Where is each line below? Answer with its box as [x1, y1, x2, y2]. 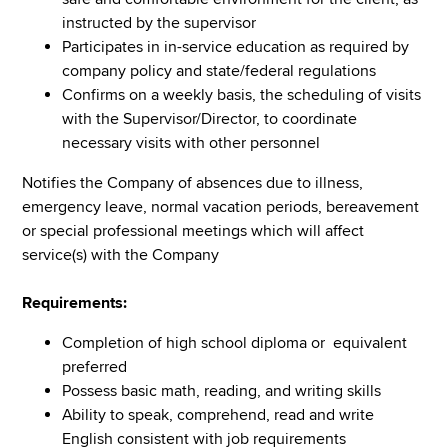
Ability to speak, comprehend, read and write [62, 404, 375, 425]
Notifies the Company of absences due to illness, [22, 172, 364, 193]
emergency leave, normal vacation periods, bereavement [22, 196, 420, 217]
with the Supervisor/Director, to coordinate [62, 108, 358, 129]
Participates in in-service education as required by [62, 36, 410, 57]
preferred [62, 356, 128, 377]
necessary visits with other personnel [62, 132, 321, 153]
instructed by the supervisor [62, 12, 257, 33]
